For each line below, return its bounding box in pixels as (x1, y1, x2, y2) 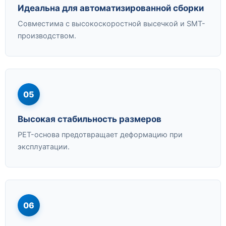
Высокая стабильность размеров (18, 114, 161, 125)
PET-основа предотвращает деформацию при (18, 130, 183, 140)
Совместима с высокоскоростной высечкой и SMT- (18, 19, 205, 29)
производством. (18, 31, 76, 41)
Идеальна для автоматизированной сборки (18, 3, 204, 14)
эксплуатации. (18, 142, 70, 152)
